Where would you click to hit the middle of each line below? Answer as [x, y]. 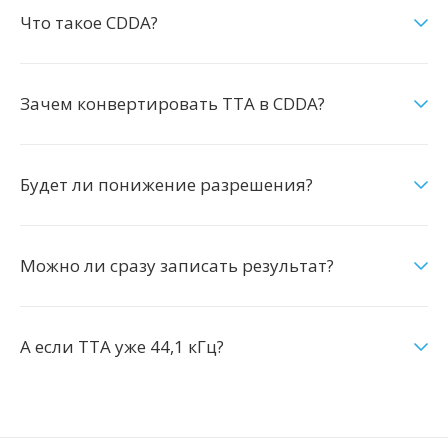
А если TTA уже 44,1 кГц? [122, 346]
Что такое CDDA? [89, 22]
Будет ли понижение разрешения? [166, 184]
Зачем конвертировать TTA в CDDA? [172, 103]
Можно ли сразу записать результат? [177, 265]
